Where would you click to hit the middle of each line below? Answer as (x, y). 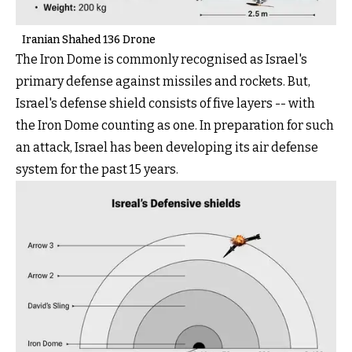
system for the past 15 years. (97, 169)
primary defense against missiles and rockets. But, (163, 81)
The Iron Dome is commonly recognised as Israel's (161, 59)
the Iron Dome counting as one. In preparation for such (175, 125)
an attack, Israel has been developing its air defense (167, 147)
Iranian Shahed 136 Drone (89, 39)
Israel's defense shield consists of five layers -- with (165, 103)
